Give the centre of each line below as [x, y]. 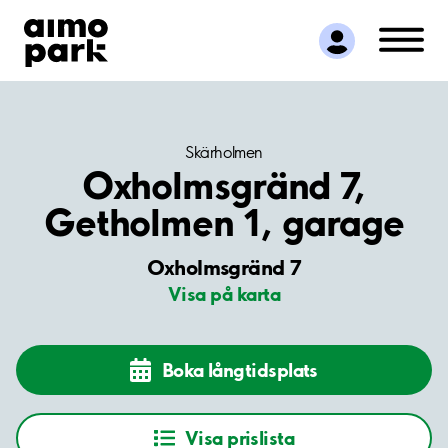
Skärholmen [224, 152]
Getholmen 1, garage [224, 222]
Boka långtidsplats [239, 369]
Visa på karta [224, 294]
